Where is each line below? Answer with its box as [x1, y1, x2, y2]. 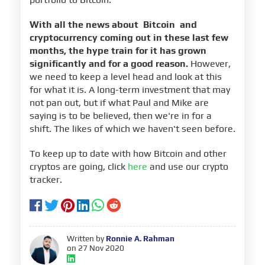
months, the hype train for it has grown [30, 45, 206, 57]
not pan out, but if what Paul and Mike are [30, 97, 209, 109]
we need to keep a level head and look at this [30, 71, 222, 83]
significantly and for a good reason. [30, 58, 188, 70]
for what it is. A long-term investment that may [30, 84, 230, 96]
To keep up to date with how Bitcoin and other [30, 148, 227, 160]
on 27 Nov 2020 [67, 243, 125, 253]
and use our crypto [147, 161, 228, 173]
